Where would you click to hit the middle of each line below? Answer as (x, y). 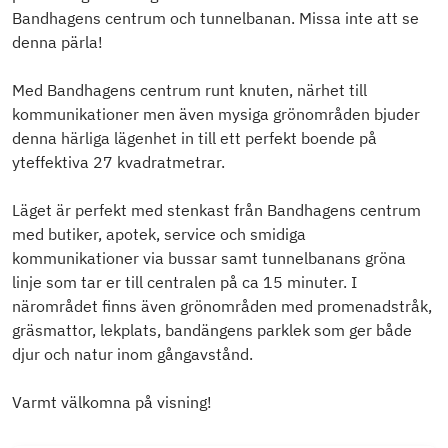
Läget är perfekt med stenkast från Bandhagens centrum (216, 210)
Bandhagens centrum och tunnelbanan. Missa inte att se (215, 18)
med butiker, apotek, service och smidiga (159, 234)
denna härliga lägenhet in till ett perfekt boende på (194, 138)
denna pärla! (57, 42)
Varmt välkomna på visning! (112, 402)
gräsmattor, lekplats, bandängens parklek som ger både (212, 330)
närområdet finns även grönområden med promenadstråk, (222, 306)
